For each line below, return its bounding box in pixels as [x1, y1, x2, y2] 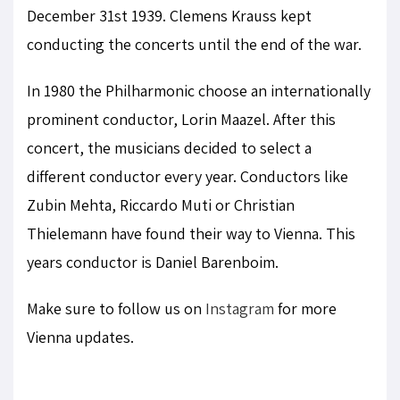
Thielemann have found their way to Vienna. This [27, 223, 355, 244]
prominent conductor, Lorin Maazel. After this [27, 109, 336, 129]
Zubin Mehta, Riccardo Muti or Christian [27, 195, 295, 215]
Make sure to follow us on [27, 298, 205, 319]
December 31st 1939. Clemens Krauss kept [27, 5, 312, 26]
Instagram [205, 298, 274, 319]
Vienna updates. [27, 327, 134, 347]
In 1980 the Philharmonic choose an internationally [27, 80, 371, 101]
